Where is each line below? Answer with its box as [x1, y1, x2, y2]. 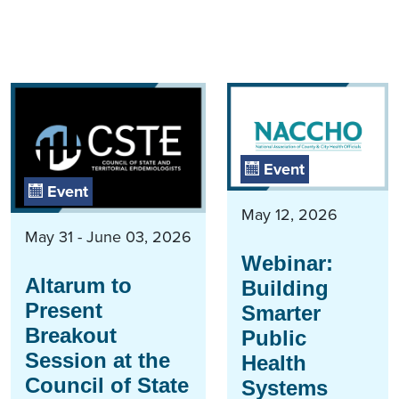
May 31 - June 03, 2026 [25, 224, 191, 248]
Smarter [241, 300, 321, 325]
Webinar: [241, 250, 333, 275]
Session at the [25, 347, 170, 372]
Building [241, 275, 329, 300]
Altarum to [25, 273, 132, 297]
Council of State [25, 372, 189, 397]
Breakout [25, 322, 117, 347]
